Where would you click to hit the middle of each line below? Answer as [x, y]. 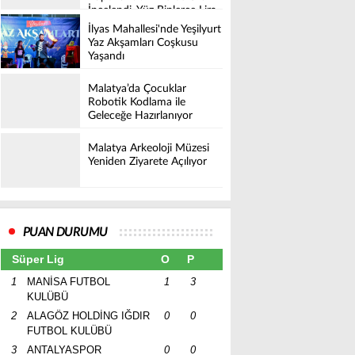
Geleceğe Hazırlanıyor [140, 116]
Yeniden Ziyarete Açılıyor [147, 162]
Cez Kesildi [113, 24]
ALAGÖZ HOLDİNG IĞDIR [88, 316]
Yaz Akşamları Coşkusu [143, 43]
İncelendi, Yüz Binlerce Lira [152, 11]
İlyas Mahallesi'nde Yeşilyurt [155, 30]
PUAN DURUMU [65, 232]
